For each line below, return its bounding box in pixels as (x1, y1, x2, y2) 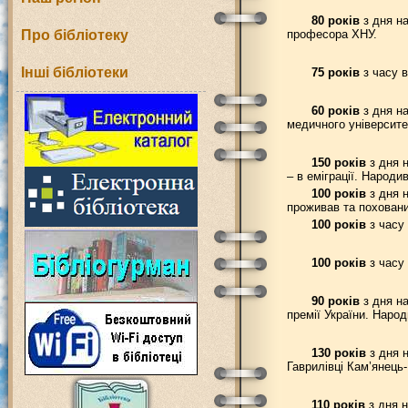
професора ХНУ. (287, 27, 377, 41)
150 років (311, 156, 366, 169)
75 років (311, 66, 360, 79)
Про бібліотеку (21, 27, 128, 43)
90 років (311, 294, 360, 308)
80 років (311, 14, 360, 27)
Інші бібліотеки (21, 65, 128, 80)
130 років (311, 346, 366, 360)
